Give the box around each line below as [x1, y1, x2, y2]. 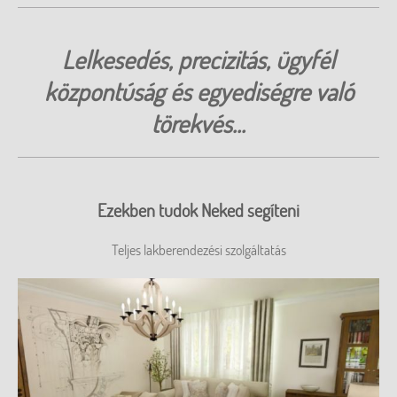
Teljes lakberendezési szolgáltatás [111, 241, 286, 259]
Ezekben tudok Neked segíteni [97, 198, 300, 222]
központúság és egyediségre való [43, 75, 354, 107]
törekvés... [152, 107, 245, 139]
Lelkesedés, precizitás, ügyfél [62, 43, 335, 75]
